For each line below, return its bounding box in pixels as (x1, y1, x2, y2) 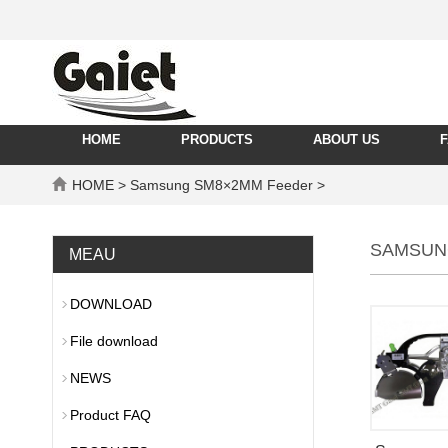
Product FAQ (70, 407, 151, 423)
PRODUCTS (181, 132, 253, 147)
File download (70, 333, 158, 349)
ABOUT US (313, 132, 380, 147)
